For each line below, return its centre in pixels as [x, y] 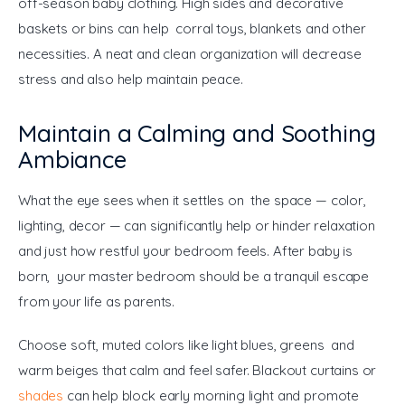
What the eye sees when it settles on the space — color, [194, 201]
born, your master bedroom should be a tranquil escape [195, 277]
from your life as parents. [97, 302]
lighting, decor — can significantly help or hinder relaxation [198, 226]
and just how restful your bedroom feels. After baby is [187, 251]
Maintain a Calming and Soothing [197, 134]
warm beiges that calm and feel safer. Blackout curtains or [199, 370]
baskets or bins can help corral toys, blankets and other [194, 29]
